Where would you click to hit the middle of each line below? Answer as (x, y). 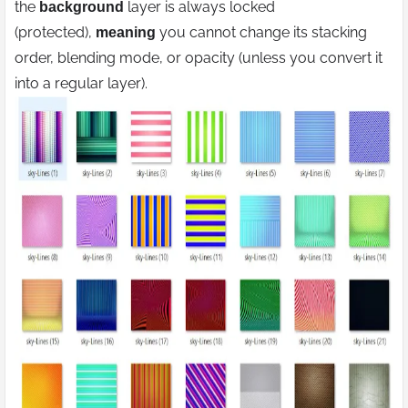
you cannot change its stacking (261, 33)
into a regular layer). (81, 84)
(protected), (55, 33)
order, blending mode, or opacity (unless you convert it (199, 58)
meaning (126, 33)
